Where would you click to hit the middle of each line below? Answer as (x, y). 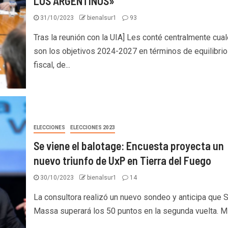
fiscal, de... (52, 65)
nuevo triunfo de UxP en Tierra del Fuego (122, 160)
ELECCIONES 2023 (92, 127)
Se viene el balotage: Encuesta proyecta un (129, 145)
